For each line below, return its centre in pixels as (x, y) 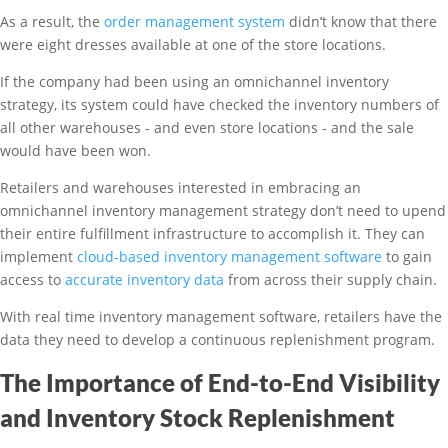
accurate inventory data (144, 279)
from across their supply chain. (330, 279)
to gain (407, 256)
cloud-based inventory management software (229, 256)
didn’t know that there (361, 21)
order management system (194, 21)
